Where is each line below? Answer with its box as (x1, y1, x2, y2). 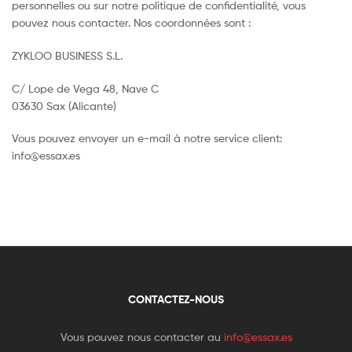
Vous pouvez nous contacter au (60, 330, 224, 344)
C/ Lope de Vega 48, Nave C (12, 81, 159, 95)
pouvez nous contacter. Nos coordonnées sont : (12, 15, 251, 29)
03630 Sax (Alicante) (12, 98, 116, 112)
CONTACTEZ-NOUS (128, 292, 224, 307)
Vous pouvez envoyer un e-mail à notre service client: (12, 131, 282, 145)
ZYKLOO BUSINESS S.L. (12, 48, 123, 62)
